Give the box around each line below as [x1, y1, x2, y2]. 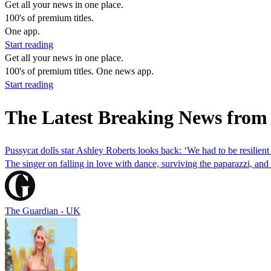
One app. [5, 26, 40, 36]
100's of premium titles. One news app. [5, 66, 154, 76]
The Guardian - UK [5, 205, 80, 216]
